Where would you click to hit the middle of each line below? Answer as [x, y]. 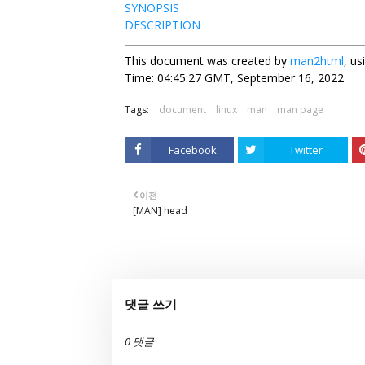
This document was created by [207, 61]
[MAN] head [160, 211]
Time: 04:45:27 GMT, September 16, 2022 [234, 78]
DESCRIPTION [163, 25]
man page [300, 110]
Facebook [192, 150]
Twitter [306, 150]
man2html [317, 61]
